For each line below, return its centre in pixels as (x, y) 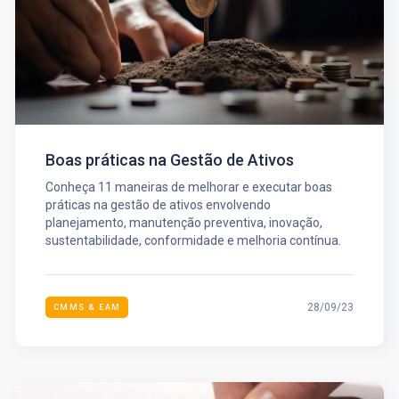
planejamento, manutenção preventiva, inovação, (183, 222)
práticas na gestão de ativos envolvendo (158, 204)
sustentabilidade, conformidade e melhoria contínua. (193, 240)
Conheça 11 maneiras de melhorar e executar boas (188, 187)
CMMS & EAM (87, 307)
